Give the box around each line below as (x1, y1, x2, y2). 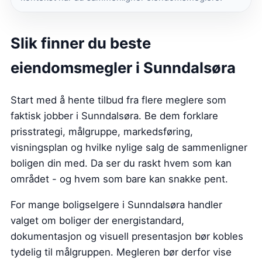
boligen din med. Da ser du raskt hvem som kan (11, 157, 232, 169)
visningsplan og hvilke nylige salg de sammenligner (11, 141, 247, 153)
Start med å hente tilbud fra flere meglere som (11, 94, 226, 106)
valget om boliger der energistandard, (11, 214, 184, 226)
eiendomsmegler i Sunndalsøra (11, 58, 236, 77)
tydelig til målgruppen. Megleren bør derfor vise (11, 246, 232, 258)
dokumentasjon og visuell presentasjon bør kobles (11, 230, 243, 242)
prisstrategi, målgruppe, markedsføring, (11, 125, 193, 137)
